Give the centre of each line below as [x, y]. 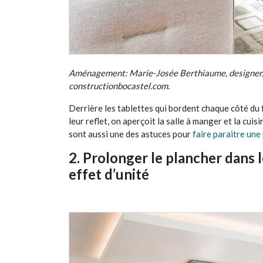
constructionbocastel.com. [119, 86]
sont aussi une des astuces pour [131, 134]
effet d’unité [109, 174]
